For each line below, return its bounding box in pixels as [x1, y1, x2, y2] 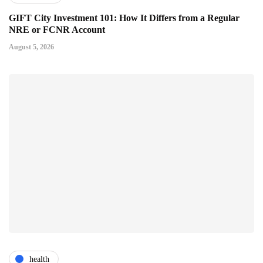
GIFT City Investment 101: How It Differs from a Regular [9, 13, 240, 23]
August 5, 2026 [9, 43, 54, 52]
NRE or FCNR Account [9, 25, 105, 35]
